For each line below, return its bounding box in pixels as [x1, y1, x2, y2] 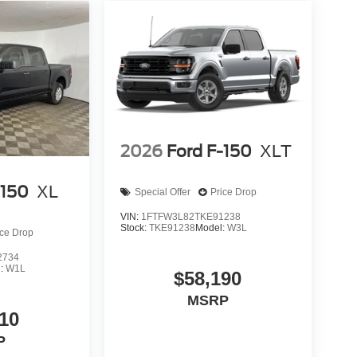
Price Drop [210, 186, 257, 198]
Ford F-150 [166, 142, 252, 162]
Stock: [120, 222, 149, 233]
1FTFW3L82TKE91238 [140, 210, 241, 222]
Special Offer [134, 186, 190, 198]
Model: [194, 222, 227, 233]
